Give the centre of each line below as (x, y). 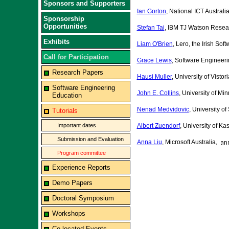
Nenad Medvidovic (163, 110)
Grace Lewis (154, 61)
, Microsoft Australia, (190, 142)
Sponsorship (64, 19)
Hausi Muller (154, 77)
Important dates (76, 125)
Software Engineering (83, 88)
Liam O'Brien (155, 44)
